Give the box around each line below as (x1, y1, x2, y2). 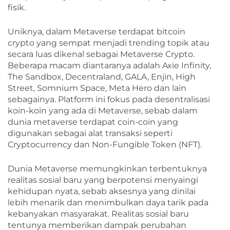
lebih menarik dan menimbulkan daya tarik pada (8, 197, 208, 207)
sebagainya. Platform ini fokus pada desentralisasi (8, 94, 210, 104)
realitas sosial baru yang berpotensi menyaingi (8, 175, 198, 185)
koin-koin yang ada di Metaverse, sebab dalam (8, 105, 198, 116)
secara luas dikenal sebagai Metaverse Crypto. (8, 49, 195, 59)
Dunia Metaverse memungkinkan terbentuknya (8, 163, 207, 174)
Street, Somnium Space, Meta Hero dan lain (8, 83, 186, 93)
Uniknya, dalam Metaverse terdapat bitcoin (8, 26, 185, 36)
